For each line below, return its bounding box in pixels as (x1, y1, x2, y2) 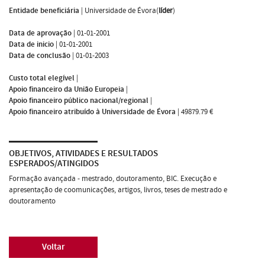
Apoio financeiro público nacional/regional (9, 95, 148, 106)
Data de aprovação (9, 27, 72, 38)
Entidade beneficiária (9, 5, 79, 16)
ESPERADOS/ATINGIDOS (9, 157, 99, 169)
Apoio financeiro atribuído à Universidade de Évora (9, 106, 176, 117)
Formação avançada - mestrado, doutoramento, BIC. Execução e (9, 173, 216, 184)
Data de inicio (9, 38, 54, 50)
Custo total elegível (9, 72, 75, 83)
